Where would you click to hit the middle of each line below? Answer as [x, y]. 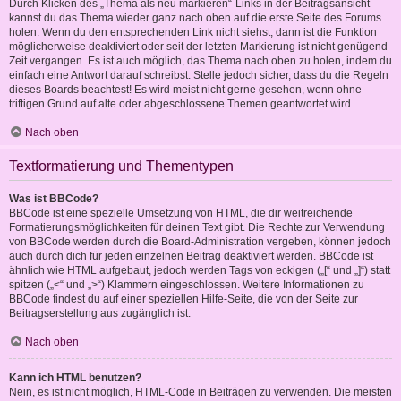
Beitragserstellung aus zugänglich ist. [100, 314]
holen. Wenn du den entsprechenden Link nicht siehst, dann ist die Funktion [193, 33]
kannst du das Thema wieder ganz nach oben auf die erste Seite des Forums [195, 18]
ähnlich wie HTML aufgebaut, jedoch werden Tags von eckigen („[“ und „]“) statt [200, 271]
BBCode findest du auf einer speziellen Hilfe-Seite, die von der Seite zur [183, 299]
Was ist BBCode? [54, 199]
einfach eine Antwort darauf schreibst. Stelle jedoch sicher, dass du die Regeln [199, 76]
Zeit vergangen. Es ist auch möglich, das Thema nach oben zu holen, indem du [200, 61]
